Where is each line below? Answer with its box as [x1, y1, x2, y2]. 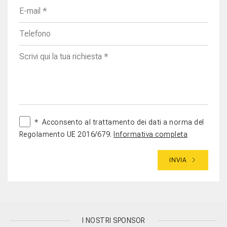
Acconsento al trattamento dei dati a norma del [42, 118, 204, 126]
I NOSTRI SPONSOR [82, 216, 145, 225]
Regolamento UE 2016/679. [19, 130, 113, 138]
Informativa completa [113, 130, 187, 138]
